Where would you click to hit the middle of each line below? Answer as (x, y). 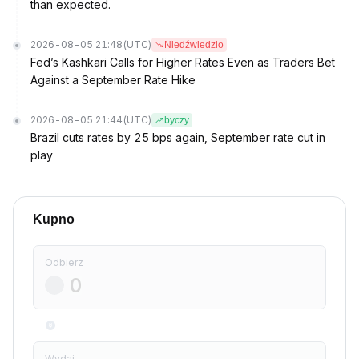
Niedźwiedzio (194, 45)
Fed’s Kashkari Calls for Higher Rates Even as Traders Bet (183, 62)
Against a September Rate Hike (113, 80)
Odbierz (64, 262)
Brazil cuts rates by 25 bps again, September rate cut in (178, 137)
